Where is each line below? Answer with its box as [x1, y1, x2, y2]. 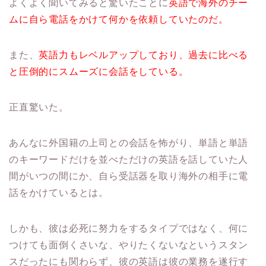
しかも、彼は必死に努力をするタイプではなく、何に [9, 223, 249, 234]
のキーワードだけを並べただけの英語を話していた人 [9, 154, 249, 165]
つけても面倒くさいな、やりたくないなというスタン [9, 240, 249, 251]
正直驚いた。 [9, 102, 69, 113]
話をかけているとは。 [9, 188, 109, 198]
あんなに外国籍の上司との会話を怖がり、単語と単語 [9, 138, 249, 148]
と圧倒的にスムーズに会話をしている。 [9, 66, 189, 77]
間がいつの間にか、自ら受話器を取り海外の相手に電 [9, 171, 249, 182]
